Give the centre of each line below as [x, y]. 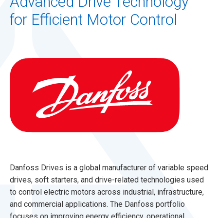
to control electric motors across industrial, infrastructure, [107, 192]
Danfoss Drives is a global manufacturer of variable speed [109, 167]
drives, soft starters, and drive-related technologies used [107, 180]
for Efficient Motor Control [93, 20]
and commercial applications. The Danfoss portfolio [97, 204]
